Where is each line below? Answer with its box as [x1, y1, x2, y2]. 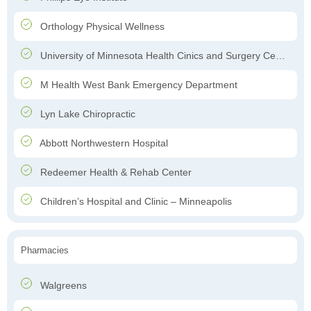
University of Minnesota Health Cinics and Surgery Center [37, 50, 276, 62]
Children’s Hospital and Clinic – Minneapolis [37, 196, 232, 208]
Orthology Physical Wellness [37, 21, 165, 33]
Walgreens [37, 280, 87, 292]
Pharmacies [21, 245, 69, 256]
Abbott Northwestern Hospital [37, 137, 168, 149]
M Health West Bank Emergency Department [37, 79, 237, 91]
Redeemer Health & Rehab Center [37, 167, 192, 178]
